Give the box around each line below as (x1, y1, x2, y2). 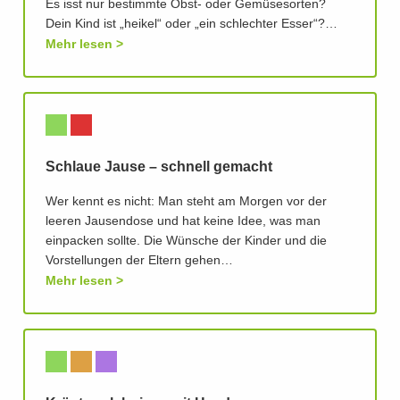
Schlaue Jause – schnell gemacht (46, 160, 272, 175)
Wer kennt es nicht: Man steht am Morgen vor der (46, 196, 327, 209)
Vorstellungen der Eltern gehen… (46, 254, 233, 268)
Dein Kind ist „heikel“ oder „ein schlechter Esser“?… (46, 18, 337, 31)
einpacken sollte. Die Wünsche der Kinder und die (46, 235, 327, 248)
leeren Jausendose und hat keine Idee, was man (46, 215, 321, 229)
